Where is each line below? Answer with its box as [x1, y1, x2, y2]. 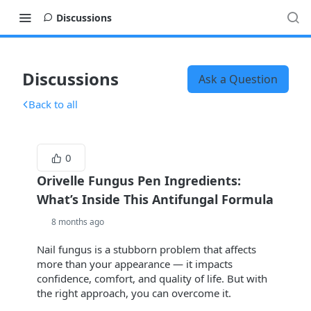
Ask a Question [199, 72, 278, 87]
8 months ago [51, 216, 104, 228]
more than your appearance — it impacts [37, 257, 233, 271]
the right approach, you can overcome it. [37, 286, 231, 300]
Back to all [28, 97, 78, 111]
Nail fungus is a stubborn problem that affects [37, 242, 256, 256]
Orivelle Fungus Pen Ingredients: [37, 172, 241, 189]
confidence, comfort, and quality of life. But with [37, 271, 267, 285]
